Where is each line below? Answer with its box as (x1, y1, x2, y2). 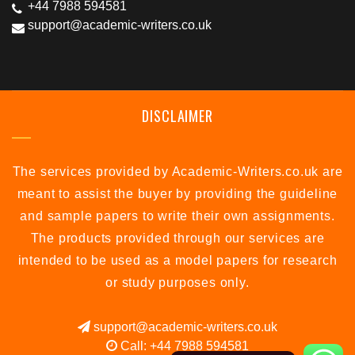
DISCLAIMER (142, 105, 213, 126)
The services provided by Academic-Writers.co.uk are (12, 165, 343, 178)
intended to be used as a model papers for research (17, 254, 338, 267)
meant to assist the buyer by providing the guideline (17, 187, 338, 200)
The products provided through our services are (30, 231, 325, 245)
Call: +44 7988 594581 (117, 339, 249, 353)
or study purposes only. (105, 276, 250, 289)
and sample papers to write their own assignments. (20, 209, 335, 223)
